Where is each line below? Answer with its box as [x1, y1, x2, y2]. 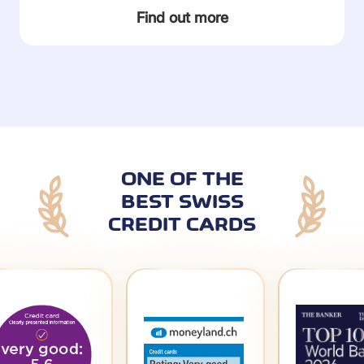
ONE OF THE [120, 167, 244, 190]
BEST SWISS [120, 190, 244, 213]
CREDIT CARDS [108, 213, 256, 236]
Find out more [136, 9, 228, 26]
